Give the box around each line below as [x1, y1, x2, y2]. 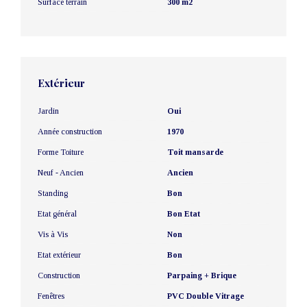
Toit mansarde [167, 147, 223, 157]
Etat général [38, 208, 77, 219]
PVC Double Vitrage [167, 291, 244, 301]
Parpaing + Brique [167, 270, 236, 280]
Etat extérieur [38, 249, 81, 260]
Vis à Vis [38, 229, 68, 239]
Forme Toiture [38, 147, 84, 157]
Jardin [38, 106, 59, 116]
